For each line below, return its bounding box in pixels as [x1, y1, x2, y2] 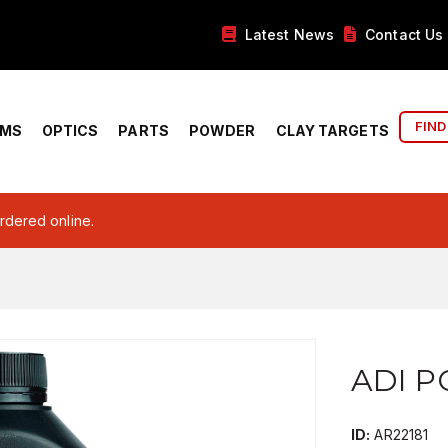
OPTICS [41, 122, 99, 139]
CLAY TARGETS [275, 122, 389, 139]
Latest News [244, 26, 334, 43]
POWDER [188, 122, 256, 139]
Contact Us [365, 26, 444, 43]
